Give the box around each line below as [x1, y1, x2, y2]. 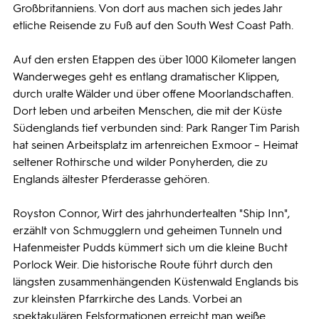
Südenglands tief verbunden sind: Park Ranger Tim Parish [13, 121, 300, 135]
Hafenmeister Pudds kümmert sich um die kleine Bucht [13, 241, 288, 254]
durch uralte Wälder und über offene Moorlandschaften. [13, 87, 293, 100]
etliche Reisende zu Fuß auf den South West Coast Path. [13, 19, 293, 32]
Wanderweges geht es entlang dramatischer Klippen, [13, 70, 279, 83]
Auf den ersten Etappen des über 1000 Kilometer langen [13, 53, 296, 66]
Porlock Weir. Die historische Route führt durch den [13, 258, 273, 271]
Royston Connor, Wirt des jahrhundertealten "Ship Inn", [13, 206, 290, 220]
